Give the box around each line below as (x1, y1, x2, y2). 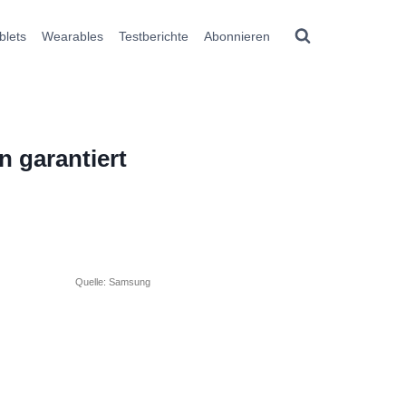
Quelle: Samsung (75, 275, 151, 287)
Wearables (42, 28, 104, 43)
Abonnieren (203, 28, 270, 43)
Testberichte (118, 28, 188, 43)
